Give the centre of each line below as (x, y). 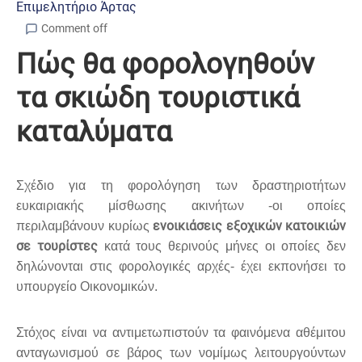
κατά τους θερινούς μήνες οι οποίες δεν (221, 246)
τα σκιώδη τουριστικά (158, 99)
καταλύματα (94, 133)
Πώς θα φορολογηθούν (165, 65)
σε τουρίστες (57, 246)
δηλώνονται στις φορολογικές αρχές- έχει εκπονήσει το (181, 267)
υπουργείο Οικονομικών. (87, 287)
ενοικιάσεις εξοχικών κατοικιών (249, 226)
